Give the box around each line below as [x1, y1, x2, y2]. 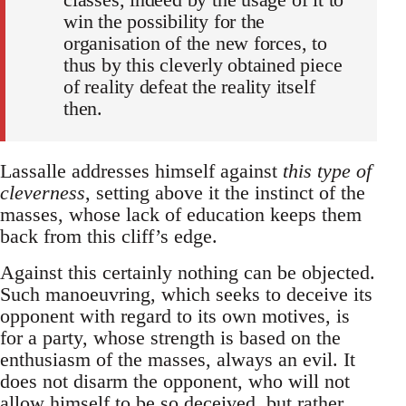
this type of [283, 159, 372, 182]
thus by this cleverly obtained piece [63, 53, 343, 76]
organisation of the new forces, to [63, 31, 327, 54]
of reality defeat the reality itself [63, 74, 315, 98]
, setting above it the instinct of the [85, 180, 365, 204]
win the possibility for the [63, 9, 266, 33]
